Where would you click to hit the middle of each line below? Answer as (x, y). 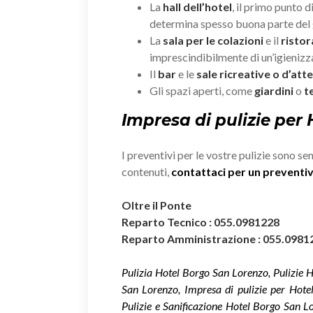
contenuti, (146, 171)
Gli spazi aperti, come (202, 90)
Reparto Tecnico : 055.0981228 (201, 221)
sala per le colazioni (213, 40)
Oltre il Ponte (158, 205)
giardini (274, 90)
